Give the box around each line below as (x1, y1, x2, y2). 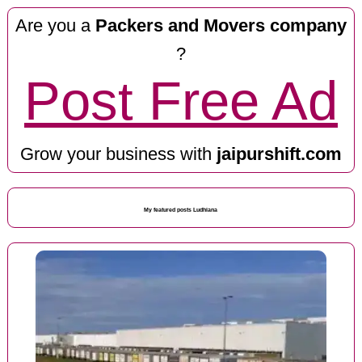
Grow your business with (19, 144, 217, 164)
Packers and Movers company (95, 15, 347, 36)
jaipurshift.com (216, 144, 342, 164)
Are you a (15, 15, 95, 36)
